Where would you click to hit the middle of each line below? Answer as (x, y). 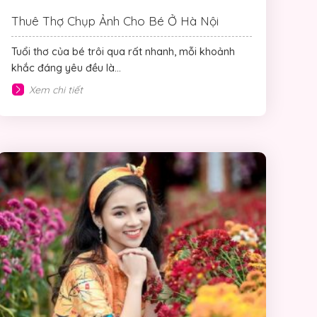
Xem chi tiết (56, 90)
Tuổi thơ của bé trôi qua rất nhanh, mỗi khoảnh (123, 51)
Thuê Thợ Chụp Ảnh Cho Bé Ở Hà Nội (115, 21)
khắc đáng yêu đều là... (66, 68)
